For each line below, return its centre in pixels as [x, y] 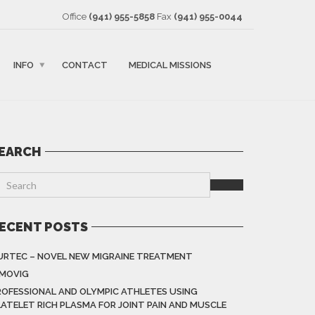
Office [76, 17]
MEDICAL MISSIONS [170, 65]
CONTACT [85, 65]
